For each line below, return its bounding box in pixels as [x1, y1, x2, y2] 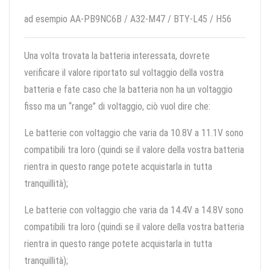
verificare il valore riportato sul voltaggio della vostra [24, 67, 224, 79]
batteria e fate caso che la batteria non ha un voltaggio [24, 84, 233, 96]
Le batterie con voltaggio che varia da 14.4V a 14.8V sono [24, 204, 243, 216]
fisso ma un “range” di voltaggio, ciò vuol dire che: [24, 101, 210, 113]
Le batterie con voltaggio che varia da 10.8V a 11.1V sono [24, 127, 243, 139]
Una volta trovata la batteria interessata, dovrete [24, 50, 210, 62]
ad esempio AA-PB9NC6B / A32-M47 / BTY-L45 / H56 [24, 13, 231, 25]
